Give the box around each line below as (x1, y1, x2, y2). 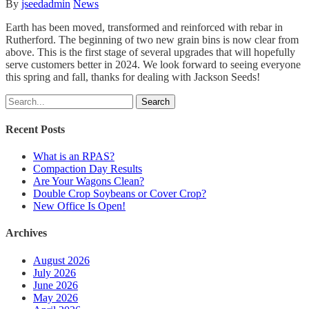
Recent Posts (6, 123, 65, 135)
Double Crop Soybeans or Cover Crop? (33, 188, 206, 200)
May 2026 (33, 291, 78, 303)
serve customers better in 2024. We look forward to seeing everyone (6, 58, 301, 70)
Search (141, 96, 170, 107)
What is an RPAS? (33, 150, 114, 163)
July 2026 (33, 266, 76, 279)
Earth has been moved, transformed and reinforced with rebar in (6, 21, 283, 33)
